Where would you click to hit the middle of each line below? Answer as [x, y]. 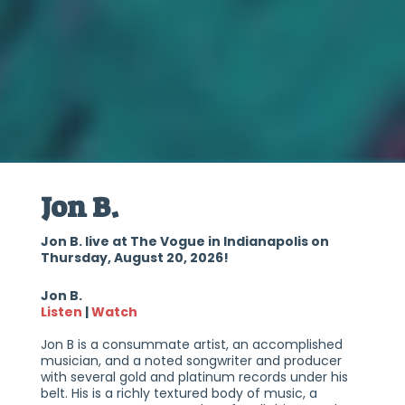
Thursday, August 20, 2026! [134, 258]
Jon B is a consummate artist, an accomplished [191, 345]
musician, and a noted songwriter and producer [191, 361]
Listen [61, 312]
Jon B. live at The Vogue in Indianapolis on [184, 242]
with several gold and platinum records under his [194, 377]
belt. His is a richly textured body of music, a [179, 394]
